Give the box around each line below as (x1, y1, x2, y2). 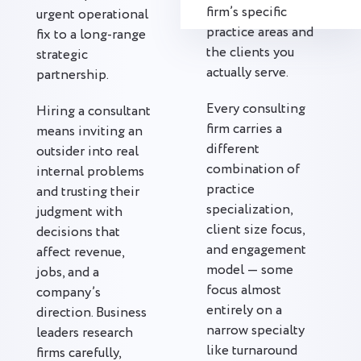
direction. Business (36, 303, 147, 323)
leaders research (36, 323, 133, 343)
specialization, (206, 200, 293, 220)
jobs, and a (36, 263, 99, 283)
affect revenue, (36, 243, 125, 263)
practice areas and (206, 23, 313, 43)
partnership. (36, 65, 109, 85)
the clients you (206, 43, 294, 63)
